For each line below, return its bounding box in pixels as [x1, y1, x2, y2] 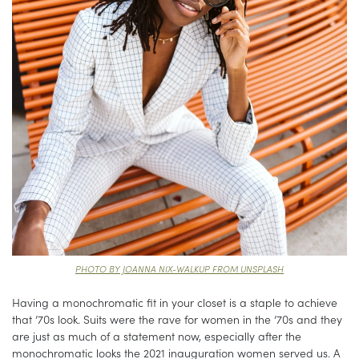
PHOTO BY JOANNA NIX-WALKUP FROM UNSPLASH [75, 262, 284, 276]
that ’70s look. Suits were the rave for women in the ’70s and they [12, 311, 342, 328]
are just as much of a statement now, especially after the [12, 328, 301, 345]
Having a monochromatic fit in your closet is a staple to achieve [12, 294, 337, 311]
